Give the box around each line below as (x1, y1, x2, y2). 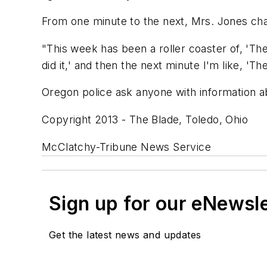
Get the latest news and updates (49, 228, 201, 241)
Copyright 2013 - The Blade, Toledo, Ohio (42, 113, 248, 126)
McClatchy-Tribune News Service (42, 140, 211, 153)
